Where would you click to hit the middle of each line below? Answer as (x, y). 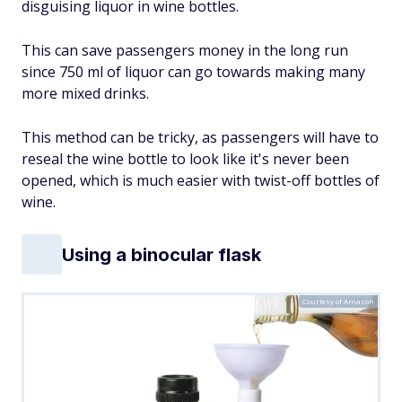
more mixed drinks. (85, 93)
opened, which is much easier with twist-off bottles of (201, 180)
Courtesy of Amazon (338, 301)
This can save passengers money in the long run (185, 50)
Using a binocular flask (162, 254)
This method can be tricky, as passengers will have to (200, 137)
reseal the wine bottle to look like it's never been (185, 159)
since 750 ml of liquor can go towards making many (193, 72)
